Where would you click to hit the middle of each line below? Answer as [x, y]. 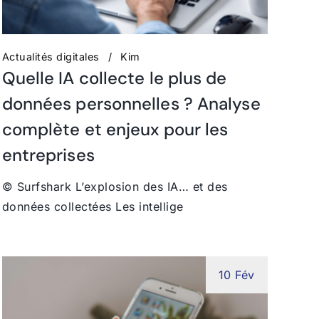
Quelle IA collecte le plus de [114, 78]
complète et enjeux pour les [115, 129]
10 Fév [236, 274]
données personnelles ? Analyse [131, 103]
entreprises [48, 155]
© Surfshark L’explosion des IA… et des [115, 186]
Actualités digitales [51, 56]
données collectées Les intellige [93, 206]
